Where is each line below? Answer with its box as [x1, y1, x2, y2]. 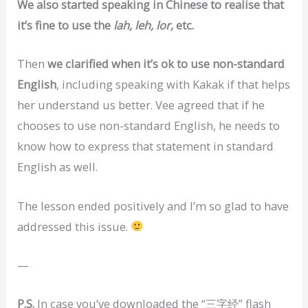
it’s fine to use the [17, 17, 114, 34]
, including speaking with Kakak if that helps [56, 76, 291, 93]
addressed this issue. [17, 218, 131, 234]
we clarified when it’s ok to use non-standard [47, 56, 285, 72]
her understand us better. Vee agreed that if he [17, 97, 265, 113]
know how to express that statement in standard [17, 138, 274, 155]
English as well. [17, 159, 98, 175]
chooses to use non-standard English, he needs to [17, 118, 280, 134]
